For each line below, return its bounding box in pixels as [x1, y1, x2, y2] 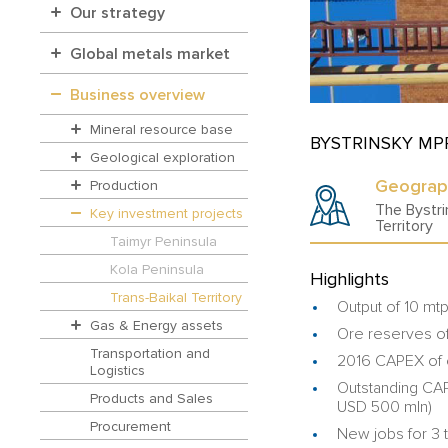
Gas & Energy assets [90, 316, 223, 334]
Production [90, 176, 158, 194]
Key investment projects [90, 204, 243, 222]
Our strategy [70, 3, 165, 24]
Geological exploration [90, 148, 235, 166]
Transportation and [90, 344, 210, 362]
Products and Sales [90, 389, 213, 407]
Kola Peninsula [110, 260, 204, 278]
